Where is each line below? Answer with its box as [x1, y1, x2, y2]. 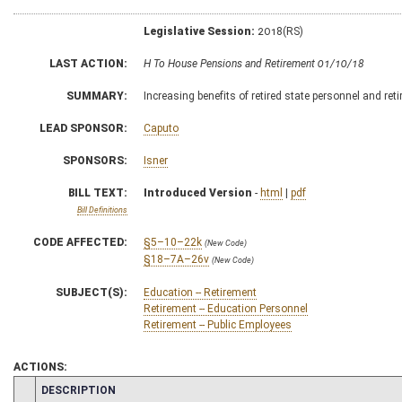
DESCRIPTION [41, 383, 116, 397]
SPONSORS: [63, 153, 127, 167]
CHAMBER [19, 382, 73, 396]
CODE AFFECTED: [33, 235, 127, 249]
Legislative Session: [144, 24, 255, 38]
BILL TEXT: [68, 186, 127, 199]
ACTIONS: [13, 360, 67, 373]
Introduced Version [144, 186, 252, 199]
